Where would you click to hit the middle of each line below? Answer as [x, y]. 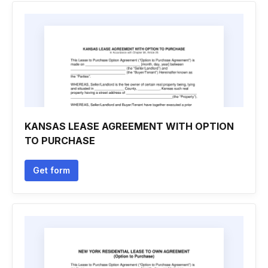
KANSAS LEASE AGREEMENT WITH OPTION [129, 126]
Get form [51, 170]
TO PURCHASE [60, 141]
